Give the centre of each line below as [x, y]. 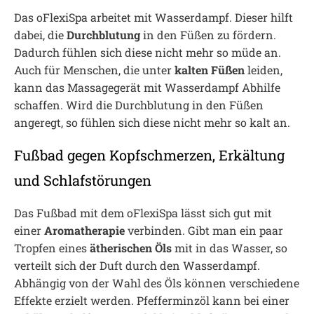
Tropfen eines [52, 248]
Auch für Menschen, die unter [94, 70]
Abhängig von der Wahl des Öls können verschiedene [157, 283]
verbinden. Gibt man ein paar [204, 230]
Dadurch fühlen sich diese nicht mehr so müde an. [148, 52]
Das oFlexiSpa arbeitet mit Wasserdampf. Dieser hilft [153, 17]
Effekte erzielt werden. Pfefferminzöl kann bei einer [152, 300]
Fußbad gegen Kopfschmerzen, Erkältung [149, 155]
